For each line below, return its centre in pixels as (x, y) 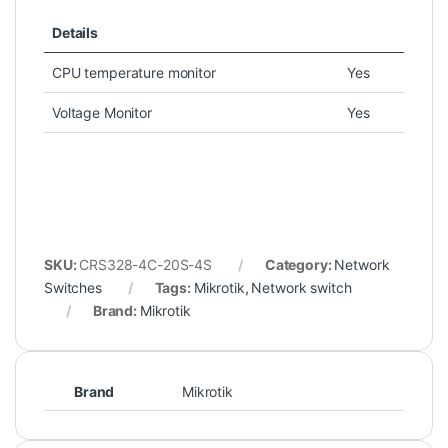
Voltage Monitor (102, 112)
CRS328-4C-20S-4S (146, 264)
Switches (73, 287)
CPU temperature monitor (134, 72)
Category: (299, 264)
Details (75, 32)
